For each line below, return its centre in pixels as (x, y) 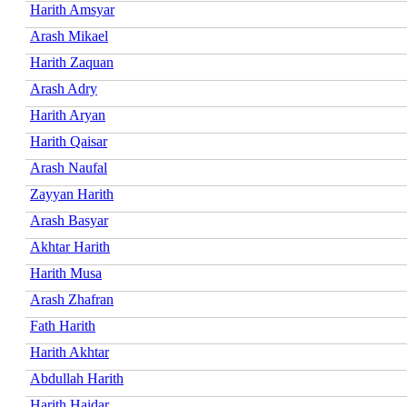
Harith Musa (66, 273)
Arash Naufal (69, 167)
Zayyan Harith (72, 194)
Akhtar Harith (70, 246)
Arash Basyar (69, 220)
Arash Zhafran (72, 299)
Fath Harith (63, 325)
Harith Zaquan (72, 62)
